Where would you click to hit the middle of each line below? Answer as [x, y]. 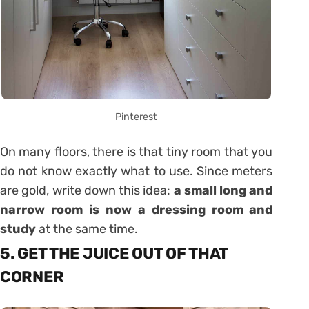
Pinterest [137, 117]
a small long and [223, 191]
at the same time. [87, 229]
